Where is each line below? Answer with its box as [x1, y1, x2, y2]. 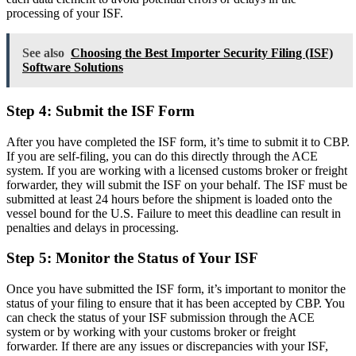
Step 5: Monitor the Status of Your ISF [6, 250, 258, 267]
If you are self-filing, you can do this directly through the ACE [6, 149, 318, 163]
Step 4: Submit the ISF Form [6, 102, 195, 119]
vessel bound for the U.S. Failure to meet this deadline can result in [6, 206, 341, 220]
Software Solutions [22, 60, 123, 75]
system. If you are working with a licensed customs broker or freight [6, 163, 347, 177]
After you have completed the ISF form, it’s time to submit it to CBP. [6, 134, 350, 149]
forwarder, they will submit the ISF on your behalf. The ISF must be [6, 177, 347, 192]
